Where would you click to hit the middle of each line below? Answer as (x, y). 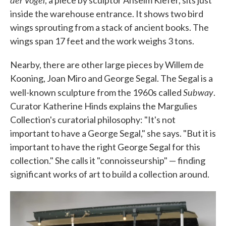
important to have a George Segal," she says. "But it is (113, 133)
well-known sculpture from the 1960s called (97, 92)
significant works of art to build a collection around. (110, 174)
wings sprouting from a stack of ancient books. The (109, 27)
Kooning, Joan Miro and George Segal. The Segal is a (111, 78)
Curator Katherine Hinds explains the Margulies (104, 106)
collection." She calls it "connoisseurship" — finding (108, 160)
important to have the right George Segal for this (105, 147)
